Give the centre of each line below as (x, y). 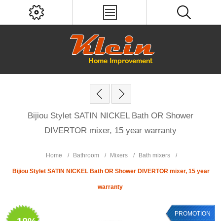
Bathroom (86, 155)
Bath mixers (154, 155)
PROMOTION (192, 214)
